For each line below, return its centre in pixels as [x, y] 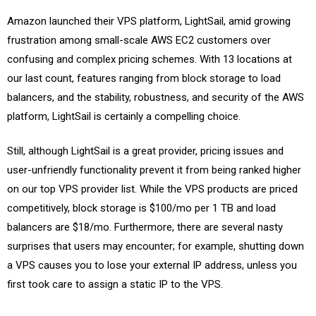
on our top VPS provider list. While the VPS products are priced [152, 189]
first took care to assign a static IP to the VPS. [115, 284]
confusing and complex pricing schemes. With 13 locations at [150, 59]
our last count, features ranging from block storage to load [144, 78]
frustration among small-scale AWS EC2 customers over [139, 40]
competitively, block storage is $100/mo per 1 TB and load [141, 208]
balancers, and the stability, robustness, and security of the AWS [156, 97]
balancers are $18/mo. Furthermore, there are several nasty [145, 227]
